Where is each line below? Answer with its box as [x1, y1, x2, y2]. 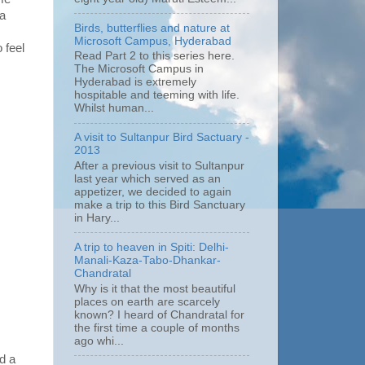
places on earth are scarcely [74, 295, 220, 308]
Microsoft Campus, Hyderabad [74, 34, 231, 47]
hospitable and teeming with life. [74, 89, 240, 102]
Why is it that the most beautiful [74, 282, 235, 295]
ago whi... [74, 334, 124, 347]
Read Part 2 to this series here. [74, 50, 235, 63]
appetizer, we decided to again [74, 186, 231, 198]
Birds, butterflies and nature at [74, 21, 230, 34]
